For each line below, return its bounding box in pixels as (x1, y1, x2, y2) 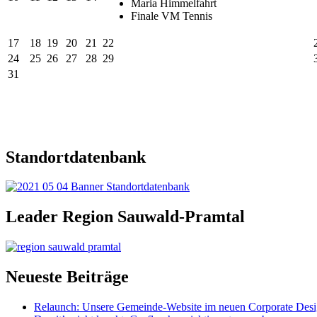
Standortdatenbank (6, 147, 146, 166)
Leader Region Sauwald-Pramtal (6, 207, 245, 226)
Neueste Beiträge (6, 267, 129, 287)
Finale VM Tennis (131, 9, 212, 22)
